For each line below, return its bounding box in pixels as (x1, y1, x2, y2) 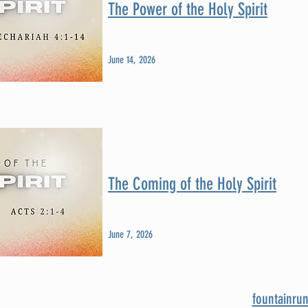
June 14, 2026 (108, 54, 155, 66)
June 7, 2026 (108, 228, 153, 241)
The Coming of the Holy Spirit (108, 174, 276, 194)
